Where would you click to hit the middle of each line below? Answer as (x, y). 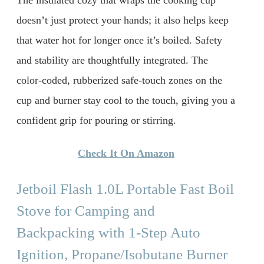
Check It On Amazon (126, 153)
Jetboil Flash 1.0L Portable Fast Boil (125, 189)
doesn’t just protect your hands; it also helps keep (123, 20)
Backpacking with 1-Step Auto (108, 232)
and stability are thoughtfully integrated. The (112, 60)
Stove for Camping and (86, 210)
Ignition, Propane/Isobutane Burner (122, 254)
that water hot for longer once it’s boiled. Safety (119, 40)
